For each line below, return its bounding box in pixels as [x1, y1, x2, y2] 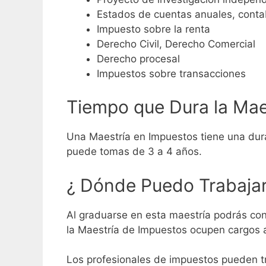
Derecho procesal [97, 52, 180, 65]
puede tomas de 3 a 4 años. [66, 145, 202, 158]
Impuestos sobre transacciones [97, 67, 246, 80]
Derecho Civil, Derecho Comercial [97, 37, 255, 50]
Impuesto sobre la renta [97, 23, 213, 35]
